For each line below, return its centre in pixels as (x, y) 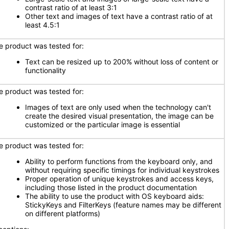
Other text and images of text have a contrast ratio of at (119, 16)
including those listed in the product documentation (111, 187)
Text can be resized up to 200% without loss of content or (122, 62)
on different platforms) (63, 213)
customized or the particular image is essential (102, 124)
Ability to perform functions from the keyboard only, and (119, 161)
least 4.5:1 (42, 25)
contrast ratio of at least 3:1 (71, 7)
